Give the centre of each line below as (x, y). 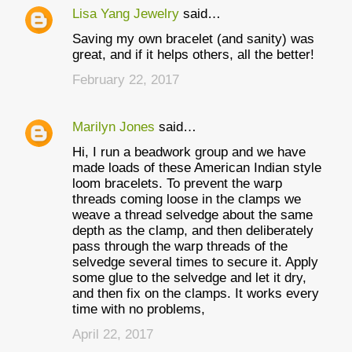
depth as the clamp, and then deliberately (193, 231)
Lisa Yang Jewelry (126, 14)
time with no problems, (139, 309)
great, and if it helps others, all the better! (193, 55)
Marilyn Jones (114, 127)
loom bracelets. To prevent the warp (177, 183)
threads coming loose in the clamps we (187, 199)
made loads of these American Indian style (197, 168)
